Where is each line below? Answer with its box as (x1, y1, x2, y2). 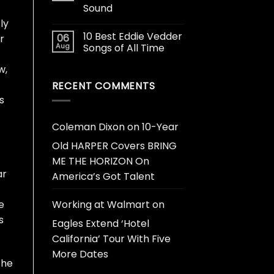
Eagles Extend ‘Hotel (51, 217, 149, 231)
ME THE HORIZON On (51, 154, 149, 169)
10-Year (141, 120, 179, 135)
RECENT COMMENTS (51, 78, 155, 93)
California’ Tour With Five (51, 232, 171, 246)
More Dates (51, 247, 108, 262)
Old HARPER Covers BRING (51, 139, 177, 154)
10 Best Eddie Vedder (83, 29, 182, 43)
